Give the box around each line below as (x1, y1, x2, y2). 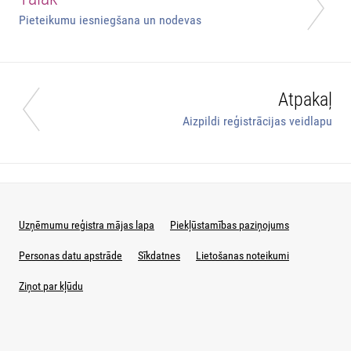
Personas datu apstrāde (19, 249, 122, 262)
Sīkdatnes (138, 249, 180, 262)
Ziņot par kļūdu (19, 280, 83, 293)
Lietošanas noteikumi (196, 249, 289, 262)
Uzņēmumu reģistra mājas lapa (19, 219, 154, 232)
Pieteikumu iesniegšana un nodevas (19, 13, 201, 28)
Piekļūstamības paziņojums (170, 219, 289, 232)
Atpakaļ (278, 89, 332, 111)
